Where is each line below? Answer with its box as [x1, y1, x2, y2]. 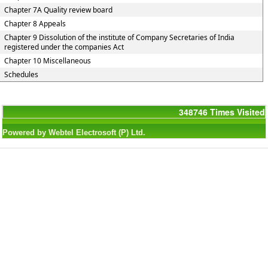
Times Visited [210, 106, 265, 118]
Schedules [4, 69, 38, 80]
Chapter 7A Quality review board [4, 5, 112, 15]
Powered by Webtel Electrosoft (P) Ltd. [2, 128, 145, 137]
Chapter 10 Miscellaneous [4, 56, 91, 66]
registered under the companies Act [4, 42, 124, 52]
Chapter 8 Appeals [4, 19, 66, 29]
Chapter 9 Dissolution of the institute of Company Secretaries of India [4, 32, 234, 42]
